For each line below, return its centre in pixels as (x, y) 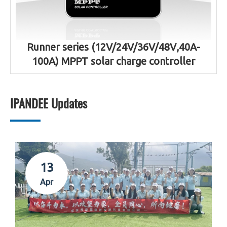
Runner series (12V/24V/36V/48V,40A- (113, 47)
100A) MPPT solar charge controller (113, 61)
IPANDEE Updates (49, 103)
